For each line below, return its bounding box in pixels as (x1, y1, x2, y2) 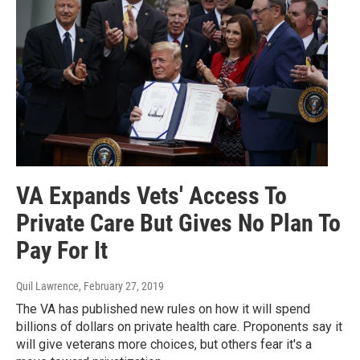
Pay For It (16, 235, 108, 264)
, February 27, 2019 (79, 279, 164, 292)
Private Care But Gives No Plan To (16, 208, 341, 237)
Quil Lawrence (16, 279, 79, 292)
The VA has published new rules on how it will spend (16, 301, 310, 317)
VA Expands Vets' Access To (16, 181, 287, 210)
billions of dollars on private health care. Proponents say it (16, 318, 342, 334)
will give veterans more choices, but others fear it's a (16, 336, 312, 352)
